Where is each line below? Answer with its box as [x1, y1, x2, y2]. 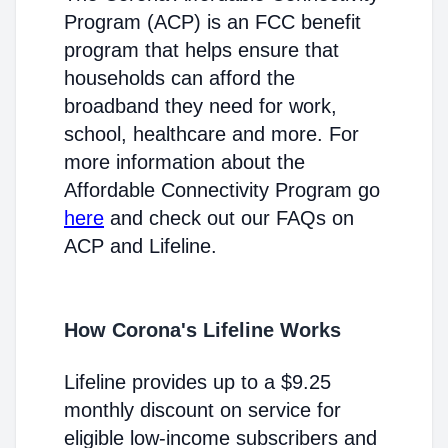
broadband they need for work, [64, 95, 337, 117]
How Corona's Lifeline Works [64, 319, 341, 341]
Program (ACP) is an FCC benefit [64, 11, 361, 33]
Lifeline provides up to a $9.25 [64, 371, 331, 393]
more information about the [64, 151, 305, 173]
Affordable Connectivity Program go [64, 179, 380, 201]
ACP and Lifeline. [64, 235, 217, 257]
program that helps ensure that [64, 39, 339, 61]
